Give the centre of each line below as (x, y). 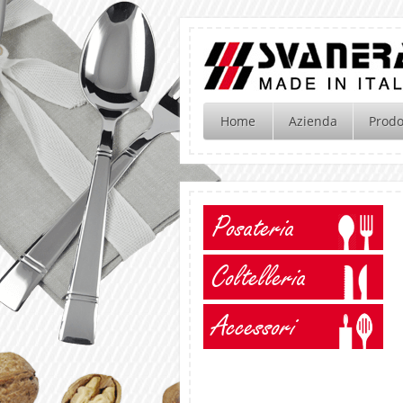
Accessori (254, 328)
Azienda (313, 121)
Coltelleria (260, 278)
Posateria (254, 229)
